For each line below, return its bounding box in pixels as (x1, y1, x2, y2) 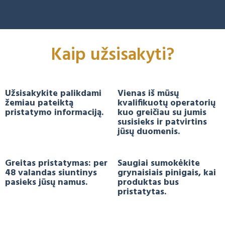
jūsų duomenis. (118, 124, 180, 139)
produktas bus (118, 175, 179, 190)
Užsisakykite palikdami (5, 86, 101, 101)
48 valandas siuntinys (5, 165, 97, 180)
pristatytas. (118, 184, 166, 199)
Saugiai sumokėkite (118, 156, 200, 171)
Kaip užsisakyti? (51, 41, 174, 69)
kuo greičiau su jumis (118, 105, 206, 120)
